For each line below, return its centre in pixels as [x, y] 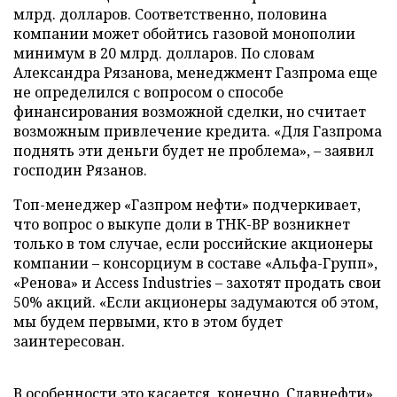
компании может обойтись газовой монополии [184, 34]
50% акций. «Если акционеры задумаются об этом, [196, 302]
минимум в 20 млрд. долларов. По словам [164, 53]
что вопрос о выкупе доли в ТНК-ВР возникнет [182, 224]
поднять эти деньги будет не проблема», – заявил [194, 151]
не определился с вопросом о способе [148, 92]
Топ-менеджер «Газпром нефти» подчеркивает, [187, 205]
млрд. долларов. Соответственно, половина [170, 14]
